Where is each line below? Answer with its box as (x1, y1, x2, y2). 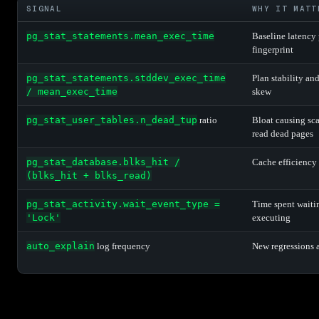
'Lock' (26, 211, 61, 223)
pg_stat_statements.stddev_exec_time (26, 72, 226, 83)
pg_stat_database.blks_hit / (26, 156, 180, 167)
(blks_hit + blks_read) (26, 169, 152, 181)
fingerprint (252, 43, 293, 55)
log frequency (95, 240, 150, 251)
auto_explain (26, 240, 95, 251)
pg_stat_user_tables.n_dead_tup (26, 114, 197, 125)
